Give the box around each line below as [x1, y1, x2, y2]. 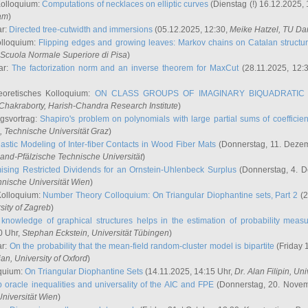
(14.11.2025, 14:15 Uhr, [143, 267, 234, 276]
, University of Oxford [10, 254, 87, 263]
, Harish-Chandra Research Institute [44, 101, 178, 111]
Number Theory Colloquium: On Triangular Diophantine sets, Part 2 [43, 190, 298, 200]
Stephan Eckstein [22, 228, 87, 238]
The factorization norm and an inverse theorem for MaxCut [11, 63, 239, 73]
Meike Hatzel [230, 25, 278, 34]
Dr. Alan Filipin [234, 267, 289, 276]
